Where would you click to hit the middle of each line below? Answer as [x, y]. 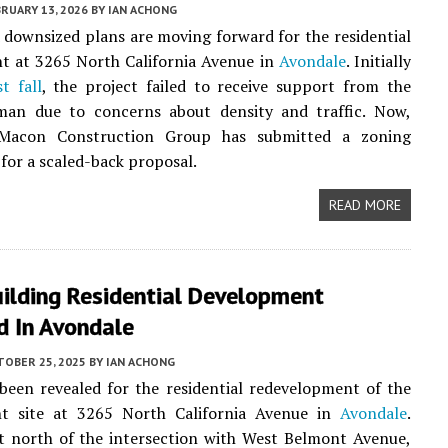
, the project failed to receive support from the [226, 86]
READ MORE [364, 205]
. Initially [378, 61]
